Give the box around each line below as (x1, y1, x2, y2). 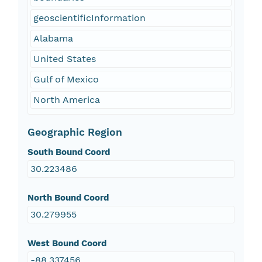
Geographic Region (27, 126, 122, 139)
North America (33, 94, 100, 106)
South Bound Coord (27, 147, 110, 158)
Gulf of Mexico (33, 74, 99, 85)
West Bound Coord (27, 238, 106, 249)
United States (33, 53, 96, 65)
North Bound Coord (27, 192, 109, 204)
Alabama (33, 33, 73, 44)
